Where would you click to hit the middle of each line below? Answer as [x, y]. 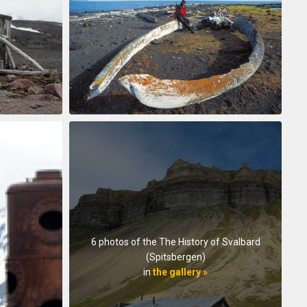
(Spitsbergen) [175, 257]
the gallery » [180, 272]
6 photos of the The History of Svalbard [175, 242]
